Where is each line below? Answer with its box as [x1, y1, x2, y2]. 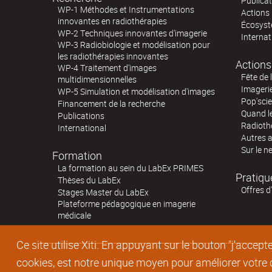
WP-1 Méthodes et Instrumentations [58, 4, 194, 16]
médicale [58, 209, 91, 222]
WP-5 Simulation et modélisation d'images [58, 86, 215, 98]
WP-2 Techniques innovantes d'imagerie [58, 27, 207, 39]
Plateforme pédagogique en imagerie [58, 198, 195, 210]
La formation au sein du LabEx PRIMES [58, 162, 203, 174]
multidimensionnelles [58, 73, 137, 86]
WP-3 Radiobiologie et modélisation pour [58, 39, 210, 51]
